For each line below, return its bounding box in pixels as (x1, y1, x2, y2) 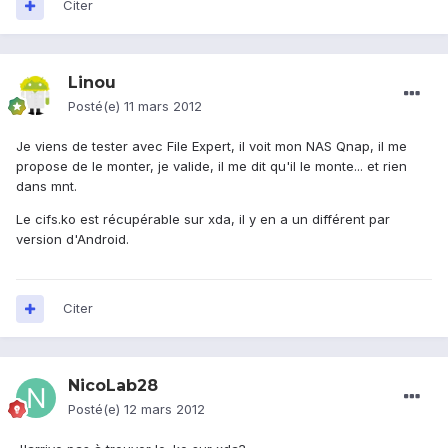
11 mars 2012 (124, 98, 202, 115)
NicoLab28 (68, 376, 158, 396)
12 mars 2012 (124, 401, 205, 418)
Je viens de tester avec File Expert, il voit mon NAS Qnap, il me (16, 138, 407, 155)
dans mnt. (16, 178, 77, 195)
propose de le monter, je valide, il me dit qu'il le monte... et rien (16, 158, 407, 175)
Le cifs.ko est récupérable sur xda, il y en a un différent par (16, 211, 390, 228)
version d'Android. (16, 231, 129, 248)
